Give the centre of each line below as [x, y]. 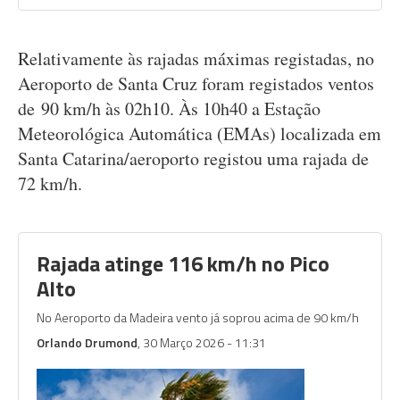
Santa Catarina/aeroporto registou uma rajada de [193, 158]
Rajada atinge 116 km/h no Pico [183, 263]
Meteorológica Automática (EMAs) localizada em [200, 133]
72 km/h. [53, 183]
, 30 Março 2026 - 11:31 [202, 342]
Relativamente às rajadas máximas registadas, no [196, 58]
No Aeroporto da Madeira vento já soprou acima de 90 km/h [198, 317]
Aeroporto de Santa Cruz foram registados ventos [196, 83]
